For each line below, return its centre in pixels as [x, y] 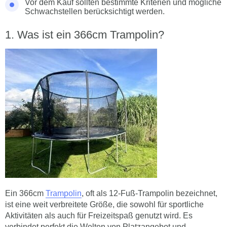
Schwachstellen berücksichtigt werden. [95, 11]
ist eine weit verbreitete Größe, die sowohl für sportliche [104, 204]
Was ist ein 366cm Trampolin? [91, 35]
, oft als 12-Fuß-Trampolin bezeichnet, [149, 193]
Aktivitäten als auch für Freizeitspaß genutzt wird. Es [99, 216]
